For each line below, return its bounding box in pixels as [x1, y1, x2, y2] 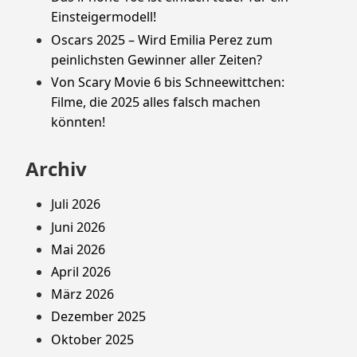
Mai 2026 [51, 240, 105, 258]
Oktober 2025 [51, 330, 134, 348]
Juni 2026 [51, 218, 105, 236]
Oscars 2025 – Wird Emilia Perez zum [51, 30, 273, 49]
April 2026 [51, 263, 111, 281]
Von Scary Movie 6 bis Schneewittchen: [51, 73, 284, 91]
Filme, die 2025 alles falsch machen [51, 92, 261, 111]
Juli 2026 [51, 195, 100, 214]
